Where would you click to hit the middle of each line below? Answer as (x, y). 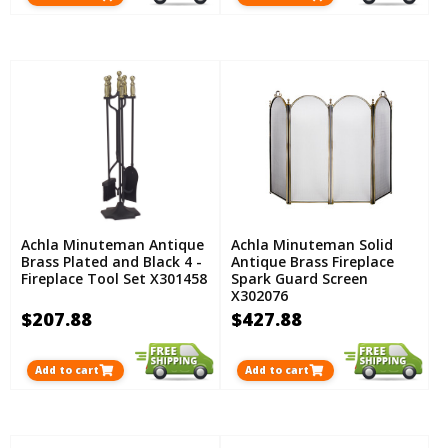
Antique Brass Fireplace (312, 262)
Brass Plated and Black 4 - (111, 262)
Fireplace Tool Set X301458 (114, 279)
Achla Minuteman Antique (112, 245)
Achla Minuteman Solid (311, 245)
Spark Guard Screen (299, 279)
